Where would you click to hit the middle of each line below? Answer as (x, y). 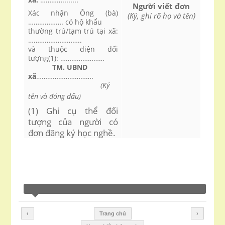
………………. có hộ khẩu (65, 22)
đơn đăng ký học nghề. (72, 133)
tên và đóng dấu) (54, 96)
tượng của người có (73, 122)
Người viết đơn (161, 6)
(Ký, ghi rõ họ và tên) (161, 16)
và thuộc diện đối (73, 49)
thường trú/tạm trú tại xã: (73, 31)
